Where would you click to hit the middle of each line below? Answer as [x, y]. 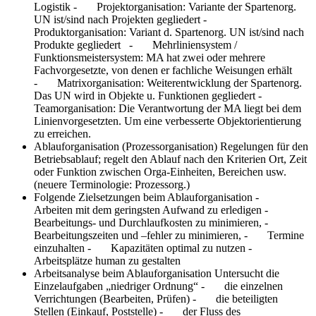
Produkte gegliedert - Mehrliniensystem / [135, 44]
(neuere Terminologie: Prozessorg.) [112, 184]
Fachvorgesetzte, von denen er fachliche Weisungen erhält [163, 70]
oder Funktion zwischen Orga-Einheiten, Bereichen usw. [160, 171]
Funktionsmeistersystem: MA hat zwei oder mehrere [150, 57]
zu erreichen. [62, 133]
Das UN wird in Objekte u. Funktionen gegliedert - [156, 95]
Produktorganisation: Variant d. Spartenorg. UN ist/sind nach [169, 32]
